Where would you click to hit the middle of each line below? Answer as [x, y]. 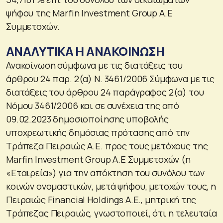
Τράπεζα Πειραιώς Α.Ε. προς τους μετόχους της [107, 146]
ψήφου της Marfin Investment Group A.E [89, 13]
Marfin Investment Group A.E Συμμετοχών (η [98, 159]
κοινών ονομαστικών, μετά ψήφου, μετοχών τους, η [111, 186]
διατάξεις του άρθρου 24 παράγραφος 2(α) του [105, 92]
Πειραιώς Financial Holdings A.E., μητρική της [101, 199]
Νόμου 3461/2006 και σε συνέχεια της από [93, 105]
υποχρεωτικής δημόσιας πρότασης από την [98, 132]
